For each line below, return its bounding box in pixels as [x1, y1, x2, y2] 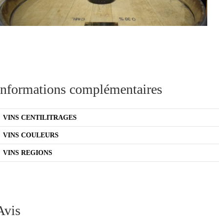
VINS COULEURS [3, 131, 59, 139]
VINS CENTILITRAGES [3, 113, 77, 121]
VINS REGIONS [3, 149, 52, 156]
